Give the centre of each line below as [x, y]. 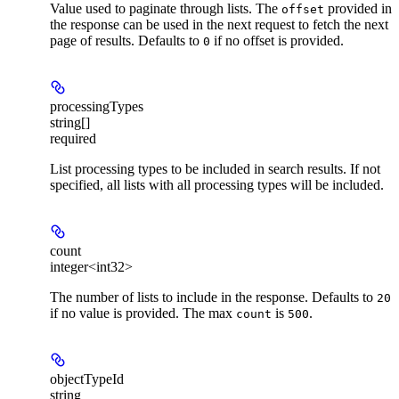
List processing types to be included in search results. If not [215, 168]
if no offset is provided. [277, 40]
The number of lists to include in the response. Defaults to [213, 297]
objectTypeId [87, 379]
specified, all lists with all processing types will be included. [217, 184]
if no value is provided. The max [143, 313]
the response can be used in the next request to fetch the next [219, 24]
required [73, 138]
